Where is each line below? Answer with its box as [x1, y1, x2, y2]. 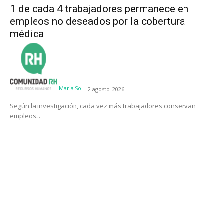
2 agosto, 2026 [88, 85, 124, 93]
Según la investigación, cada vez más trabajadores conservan [10, 101, 196, 110]
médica [10, 28, 44, 40]
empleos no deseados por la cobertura [10, 15, 185, 28]
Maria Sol [59, 84, 83, 92]
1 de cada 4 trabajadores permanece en [10, 3, 188, 15]
